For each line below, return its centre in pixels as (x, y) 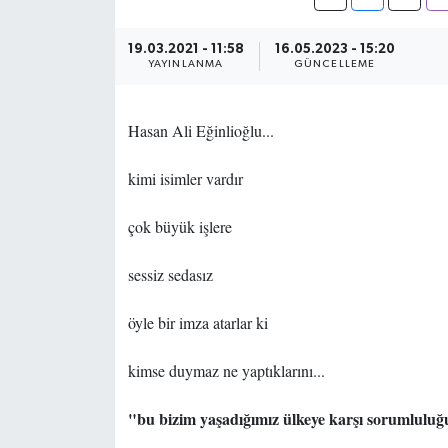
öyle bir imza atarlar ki (197, 323)
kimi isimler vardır (185, 179)
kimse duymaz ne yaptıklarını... (226, 371)
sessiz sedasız (170, 275)
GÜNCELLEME (334, 64)
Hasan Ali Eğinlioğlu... (200, 131)
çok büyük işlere (179, 227)
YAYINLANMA (185, 64)
